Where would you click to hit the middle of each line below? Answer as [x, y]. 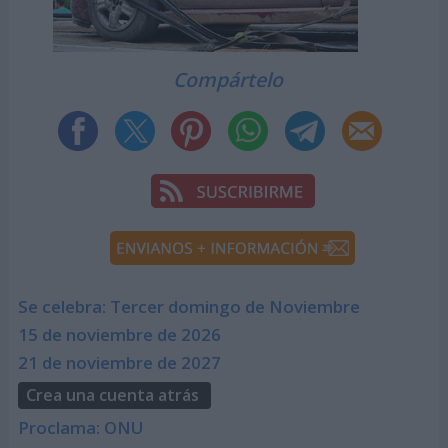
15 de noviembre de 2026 [119, 335]
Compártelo [228, 79]
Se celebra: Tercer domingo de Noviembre [188, 307]
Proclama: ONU [80, 427]
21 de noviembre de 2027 [119, 363]
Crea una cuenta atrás [112, 395]
